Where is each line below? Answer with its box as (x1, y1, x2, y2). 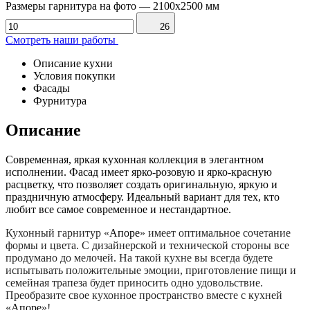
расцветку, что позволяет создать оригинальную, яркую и (6, 178, 277, 190)
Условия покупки (33, 69, 116, 82)
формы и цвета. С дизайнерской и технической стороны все (6, 239, 289, 251)
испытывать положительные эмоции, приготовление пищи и (6, 264, 296, 276)
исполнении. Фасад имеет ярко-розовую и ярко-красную (6, 165, 272, 178)
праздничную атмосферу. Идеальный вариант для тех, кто (6, 190, 280, 203)
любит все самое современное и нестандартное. (6, 203, 231, 215)
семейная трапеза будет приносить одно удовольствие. (6, 276, 263, 289)
